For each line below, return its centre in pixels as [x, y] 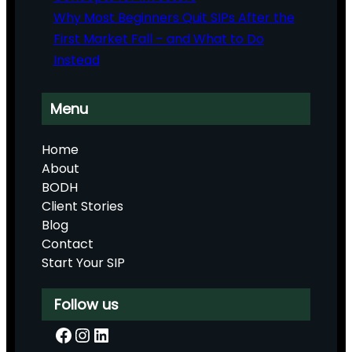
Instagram [83, 334]
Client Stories [83, 206]
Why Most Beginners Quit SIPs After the [174, 17]
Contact [68, 244]
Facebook [59, 334]
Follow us [87, 304]
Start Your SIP [84, 262]
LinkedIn [98, 334]
